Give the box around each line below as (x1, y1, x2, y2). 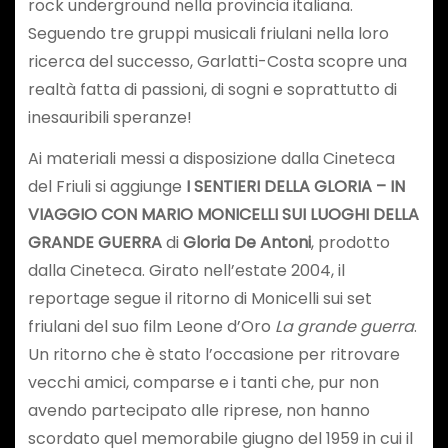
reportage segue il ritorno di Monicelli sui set (27, 286, 372, 310)
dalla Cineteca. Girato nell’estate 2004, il (27, 258, 345, 282)
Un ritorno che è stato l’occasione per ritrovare (27, 342, 400, 366)
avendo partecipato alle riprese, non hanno (27, 398, 370, 422)
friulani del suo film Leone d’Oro (27, 314, 275, 338)
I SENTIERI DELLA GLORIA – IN (185, 174, 405, 198)
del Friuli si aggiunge (27, 174, 186, 198)
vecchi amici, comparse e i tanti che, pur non (27, 370, 379, 394)
